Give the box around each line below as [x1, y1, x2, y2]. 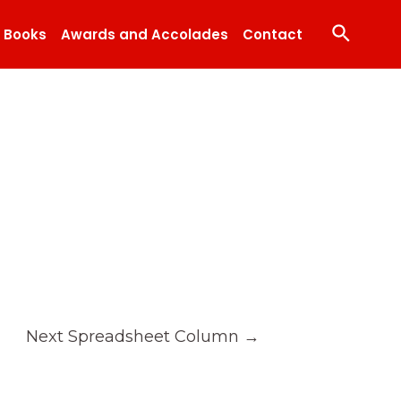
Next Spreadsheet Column [26, 325, 244, 346]
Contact [243, 24, 303, 44]
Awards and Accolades [61, 24, 229, 44]
